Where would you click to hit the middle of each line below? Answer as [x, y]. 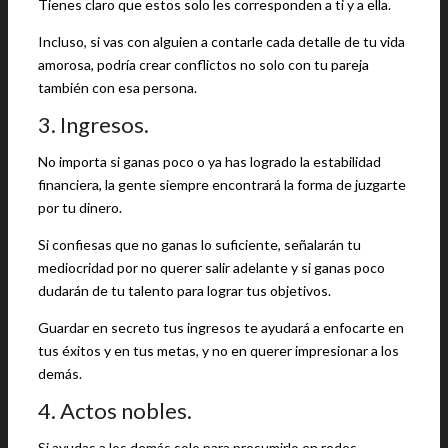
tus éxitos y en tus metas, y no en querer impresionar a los [218, 350]
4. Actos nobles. [115, 410]
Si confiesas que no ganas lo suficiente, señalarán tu [199, 244]
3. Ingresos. [93, 124]
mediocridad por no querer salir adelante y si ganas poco [211, 267]
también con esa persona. [117, 87]
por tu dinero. [80, 207]
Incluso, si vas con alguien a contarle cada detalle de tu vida [221, 41]
